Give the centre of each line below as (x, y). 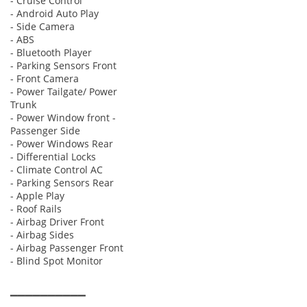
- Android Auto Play (54, 13)
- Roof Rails (36, 208)
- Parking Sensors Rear (62, 182)
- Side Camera (42, 26)
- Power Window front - (63, 117)
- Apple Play (37, 195)
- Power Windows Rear (62, 143)
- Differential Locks (53, 156)
